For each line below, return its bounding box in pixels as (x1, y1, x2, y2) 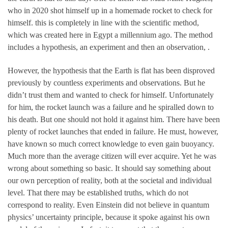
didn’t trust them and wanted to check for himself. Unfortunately (8, 91, 214, 100)
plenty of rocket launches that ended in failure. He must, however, (8, 127, 218, 136)
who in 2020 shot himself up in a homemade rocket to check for (8, 6, 212, 15)
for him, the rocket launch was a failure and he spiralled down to (8, 103, 214, 112)
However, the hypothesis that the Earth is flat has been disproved (8, 66, 215, 75)
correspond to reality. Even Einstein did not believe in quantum (8, 201, 209, 210)
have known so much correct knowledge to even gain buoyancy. (8, 139, 214, 149)
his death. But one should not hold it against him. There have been (8, 115, 220, 124)
